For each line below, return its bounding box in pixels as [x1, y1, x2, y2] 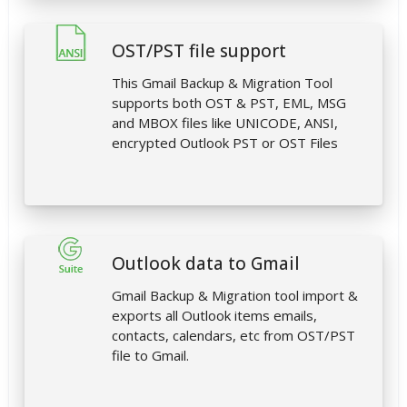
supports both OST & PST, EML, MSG [112, 94, 346, 113]
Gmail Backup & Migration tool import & [112, 286, 358, 305]
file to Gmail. [112, 346, 189, 365]
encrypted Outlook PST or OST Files [112, 134, 338, 153]
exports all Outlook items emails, [112, 306, 317, 325]
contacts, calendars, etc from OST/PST [112, 326, 355, 345]
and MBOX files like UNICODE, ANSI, [112, 114, 338, 133]
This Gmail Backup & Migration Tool [112, 74, 333, 93]
